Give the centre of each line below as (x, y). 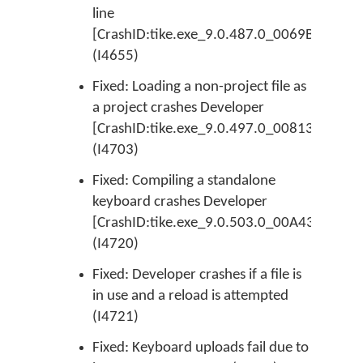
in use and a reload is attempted (190, 296)
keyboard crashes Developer (180, 202)
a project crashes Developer (178, 108)
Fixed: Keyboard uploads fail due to (201, 348)
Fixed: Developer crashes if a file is (197, 275)
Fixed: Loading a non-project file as (199, 87)
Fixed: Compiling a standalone (184, 181)
